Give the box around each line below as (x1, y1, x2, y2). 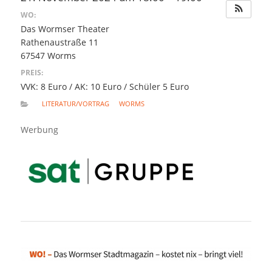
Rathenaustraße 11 (20, 36, 98, 48)
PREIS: (20, 67, 43, 78)
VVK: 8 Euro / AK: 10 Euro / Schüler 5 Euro (20, 81, 189, 93)
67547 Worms (20, 49, 76, 61)
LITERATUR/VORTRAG (42, 98, 110, 108)
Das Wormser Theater (20, 22, 109, 35)
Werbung (20, 123, 58, 135)
